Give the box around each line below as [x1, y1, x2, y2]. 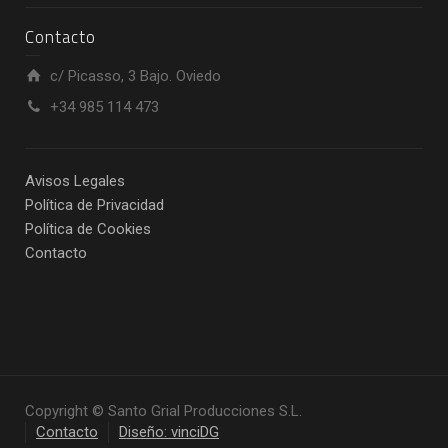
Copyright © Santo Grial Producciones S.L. [25, 401, 302, 420]
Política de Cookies [25, 219, 151, 238]
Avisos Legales [25, 171, 125, 190]
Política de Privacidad [25, 195, 164, 214]
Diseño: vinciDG [119, 422, 219, 441]
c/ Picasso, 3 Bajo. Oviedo [50, 66, 221, 85]
